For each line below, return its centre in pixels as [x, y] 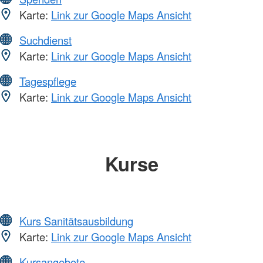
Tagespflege [48, 81]
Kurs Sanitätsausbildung [76, 220]
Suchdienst [45, 40]
